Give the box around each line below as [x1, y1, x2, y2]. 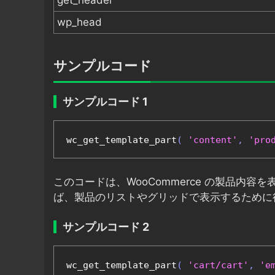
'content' [188, 134, 238, 146]
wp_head [57, 16, 102, 29]
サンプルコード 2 [63, 220, 149, 234]
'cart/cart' [188, 260, 249, 271]
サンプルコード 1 [63, 95, 148, 109]
